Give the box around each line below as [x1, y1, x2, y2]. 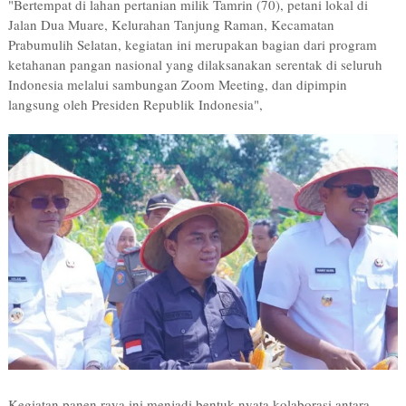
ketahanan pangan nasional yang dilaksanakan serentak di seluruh [7, 55, 382, 74]
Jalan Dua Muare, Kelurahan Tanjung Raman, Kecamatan [7, 15, 334, 34]
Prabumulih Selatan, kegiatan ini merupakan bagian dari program [7, 35, 377, 54]
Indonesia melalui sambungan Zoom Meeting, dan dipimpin [7, 75, 347, 94]
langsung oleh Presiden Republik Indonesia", [7, 95, 263, 114]
